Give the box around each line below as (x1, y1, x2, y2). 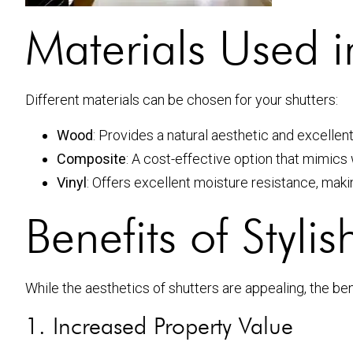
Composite (57, 150, 126, 167)
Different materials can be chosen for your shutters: (25, 91, 338, 109)
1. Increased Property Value (25, 311, 293, 340)
